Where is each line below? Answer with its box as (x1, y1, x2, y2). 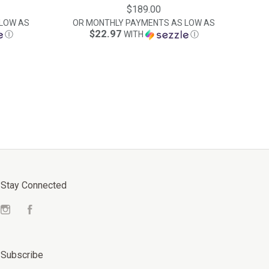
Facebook (32, 205, 76, 217)
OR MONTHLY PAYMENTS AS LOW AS (73, 17, 215, 28)
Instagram (10, 205, 53, 217)
